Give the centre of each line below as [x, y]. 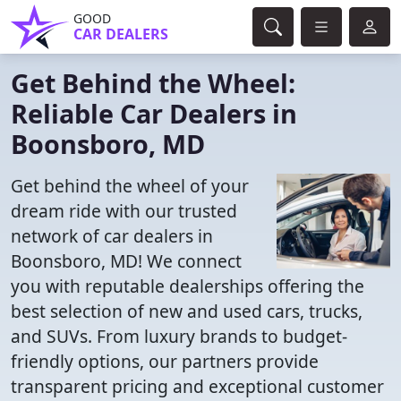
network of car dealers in [112, 236]
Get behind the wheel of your [130, 186]
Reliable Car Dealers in [154, 113]
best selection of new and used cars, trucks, [187, 311]
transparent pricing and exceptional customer [197, 386]
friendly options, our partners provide [165, 361]
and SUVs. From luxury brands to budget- [179, 336]
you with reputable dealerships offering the [188, 286]
